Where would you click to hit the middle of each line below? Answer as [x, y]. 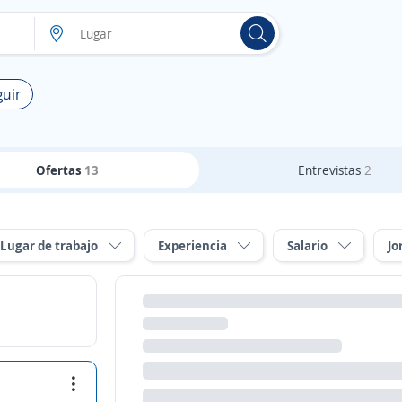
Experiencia [192, 245]
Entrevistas [331, 170]
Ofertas [61, 170]
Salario [307, 245]
